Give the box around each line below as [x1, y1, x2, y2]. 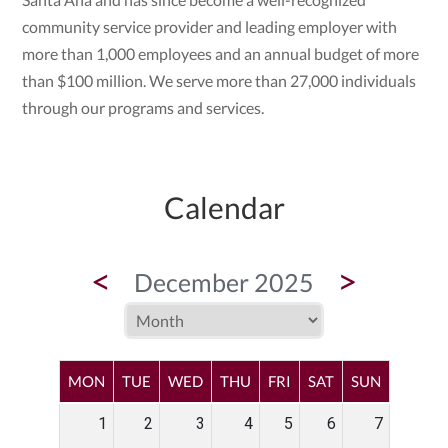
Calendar [163, 189, 285, 226]
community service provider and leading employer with [22, 17, 398, 37]
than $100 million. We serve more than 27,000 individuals [22, 71, 417, 91]
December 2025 [134, 267, 314, 298]
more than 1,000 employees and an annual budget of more [22, 44, 420, 64]
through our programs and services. [22, 98, 265, 118]
